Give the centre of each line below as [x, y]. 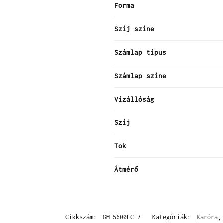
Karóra [207, 217]
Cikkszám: [82, 217]
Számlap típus [140, 53]
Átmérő [126, 169]
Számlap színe [140, 76]
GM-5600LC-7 [121, 217]
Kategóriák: [173, 217]
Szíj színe [134, 29]
